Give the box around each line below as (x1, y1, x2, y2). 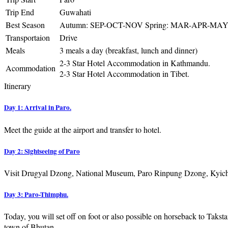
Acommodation (6, 63, 55, 74)
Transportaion (6, 32, 50, 43)
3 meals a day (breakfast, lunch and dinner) (60, 45, 197, 56)
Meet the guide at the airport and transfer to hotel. (4, 124, 161, 135)
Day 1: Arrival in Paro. (4, 102, 71, 113)
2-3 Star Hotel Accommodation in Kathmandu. (60, 58, 210, 69)
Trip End (6, 7, 34, 18)
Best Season (6, 19, 45, 31)
